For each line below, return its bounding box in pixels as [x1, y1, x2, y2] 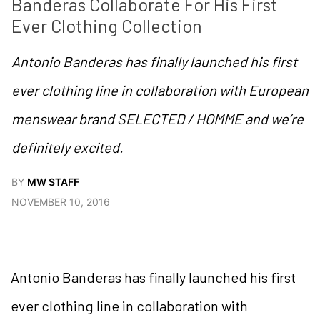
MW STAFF [27, 176, 79, 189]
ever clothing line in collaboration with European [11, 81, 309, 99]
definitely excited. [11, 139, 124, 156]
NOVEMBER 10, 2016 [11, 196, 110, 209]
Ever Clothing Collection [11, 15, 202, 37]
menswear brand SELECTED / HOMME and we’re [11, 110, 304, 128]
